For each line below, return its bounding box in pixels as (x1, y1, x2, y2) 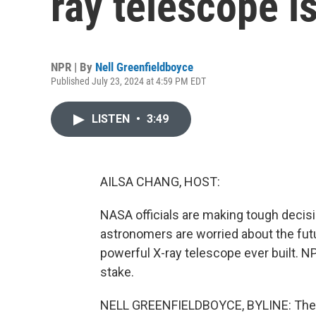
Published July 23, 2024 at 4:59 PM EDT (51, 75, 206, 87)
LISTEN (92, 112, 133, 126)
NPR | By (51, 60, 95, 74)
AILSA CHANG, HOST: (100, 174, 220, 189)
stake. (100, 265, 134, 279)
